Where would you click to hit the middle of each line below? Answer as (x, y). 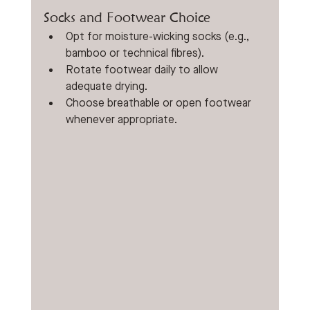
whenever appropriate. (121, 120)
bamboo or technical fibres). (135, 54)
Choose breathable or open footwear (159, 103)
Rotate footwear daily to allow (143, 70)
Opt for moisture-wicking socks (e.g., (158, 37)
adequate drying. (106, 87)
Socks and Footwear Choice (127, 17)
